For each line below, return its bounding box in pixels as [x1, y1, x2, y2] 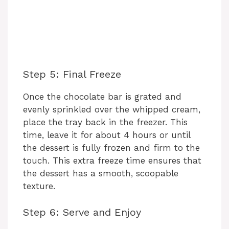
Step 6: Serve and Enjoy [23, 205, 141, 218]
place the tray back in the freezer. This [23, 117, 188, 128]
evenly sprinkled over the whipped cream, [23, 104, 200, 115]
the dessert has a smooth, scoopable [23, 168, 178, 179]
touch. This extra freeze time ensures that [23, 155, 201, 166]
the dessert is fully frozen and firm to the [23, 143, 200, 153]
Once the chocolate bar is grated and [23, 91, 181, 102]
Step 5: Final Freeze [23, 68, 121, 81]
